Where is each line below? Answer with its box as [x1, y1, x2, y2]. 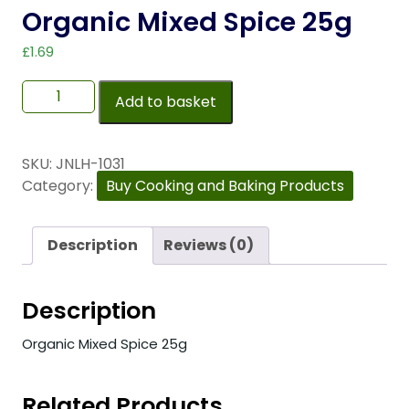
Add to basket [115, 91, 216, 113]
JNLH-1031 [56, 153, 125, 175]
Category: [22, 175, 97, 197]
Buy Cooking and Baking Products [106, 175, 344, 197]
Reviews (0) [163, 235, 254, 257]
